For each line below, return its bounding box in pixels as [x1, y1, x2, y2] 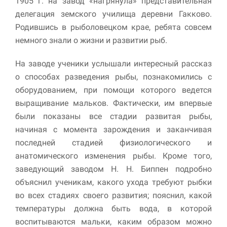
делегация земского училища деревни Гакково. [15, 9, 212, 19]
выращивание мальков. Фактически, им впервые [15, 98, 212, 108]
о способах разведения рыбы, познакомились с [15, 71, 212, 82]
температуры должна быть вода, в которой [15, 203, 212, 213]
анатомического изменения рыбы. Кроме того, [15, 150, 212, 161]
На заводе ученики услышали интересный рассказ [15, 58, 212, 68]
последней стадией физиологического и [15, 137, 212, 147]
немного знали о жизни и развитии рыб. [15, 35, 167, 45]
